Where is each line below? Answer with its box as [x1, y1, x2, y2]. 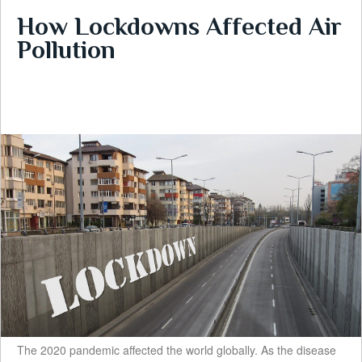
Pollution [17, 36, 116, 65]
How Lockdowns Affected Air [17, 12, 342, 41]
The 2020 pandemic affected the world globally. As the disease [17, 342, 336, 359]
